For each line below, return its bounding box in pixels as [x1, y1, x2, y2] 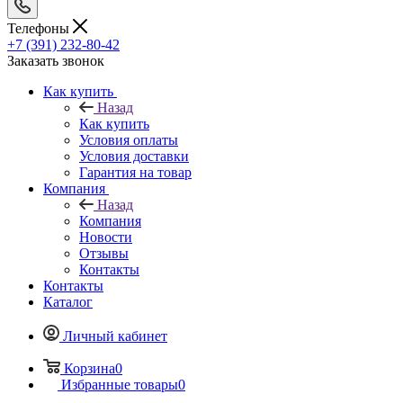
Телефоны [7, 20, 73, 36]
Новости [79, 228, 132, 245]
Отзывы [79, 245, 129, 261]
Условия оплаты [79, 131, 178, 148]
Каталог [43, 293, 93, 309]
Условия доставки [79, 148, 189, 164]
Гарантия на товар [79, 164, 192, 180]
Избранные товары [61, 376, 178, 392]
